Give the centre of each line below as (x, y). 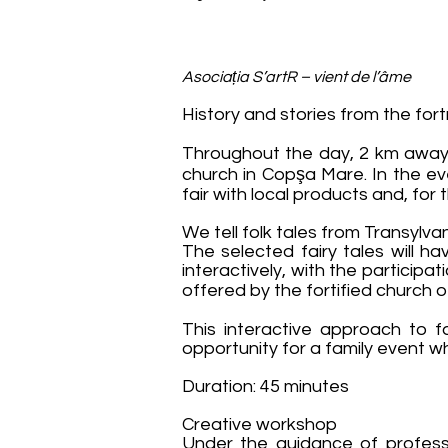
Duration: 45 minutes (265, 386)
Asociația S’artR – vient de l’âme (296, 77)
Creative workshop (259, 424)
